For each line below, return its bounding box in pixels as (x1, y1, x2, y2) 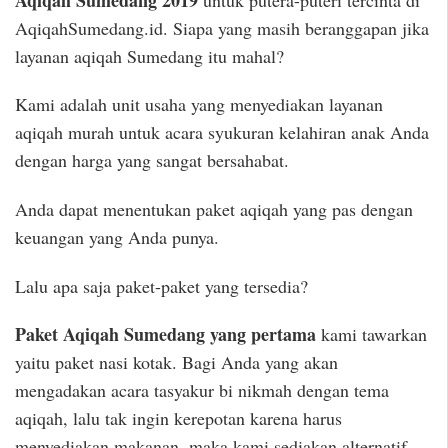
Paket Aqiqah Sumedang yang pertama (15, 321, 316, 348)
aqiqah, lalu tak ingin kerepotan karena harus (15, 406, 342, 431)
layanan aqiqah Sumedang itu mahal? (15, 43, 284, 68)
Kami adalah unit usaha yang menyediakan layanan (15, 92, 383, 117)
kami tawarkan (316, 322, 427, 347)
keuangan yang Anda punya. (15, 224, 219, 249)
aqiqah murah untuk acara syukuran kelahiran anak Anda (15, 120, 429, 145)
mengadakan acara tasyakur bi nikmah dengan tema (15, 378, 389, 403)
